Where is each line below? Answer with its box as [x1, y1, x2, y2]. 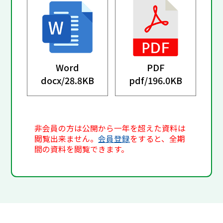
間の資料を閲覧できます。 [34, 143, 129, 155]
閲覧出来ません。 [34, 132, 99, 144]
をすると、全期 [130, 132, 186, 144]
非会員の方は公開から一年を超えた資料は [34, 122, 186, 134]
